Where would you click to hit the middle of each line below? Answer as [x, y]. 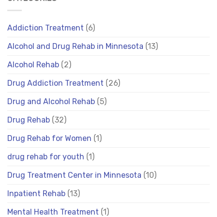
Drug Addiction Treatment [55, 83]
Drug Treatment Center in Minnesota [74, 175]
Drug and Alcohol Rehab [51, 101]
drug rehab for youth [46, 156]
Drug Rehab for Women [49, 138]
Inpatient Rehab [36, 193]
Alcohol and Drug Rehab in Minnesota [75, 46]
